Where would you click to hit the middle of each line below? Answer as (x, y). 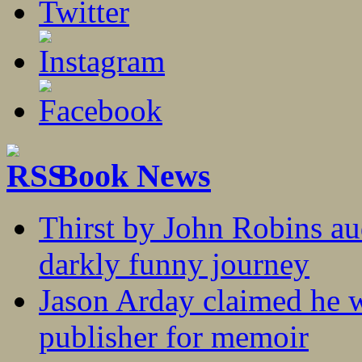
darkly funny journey (174, 264)
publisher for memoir (174, 337)
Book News (134, 175)
